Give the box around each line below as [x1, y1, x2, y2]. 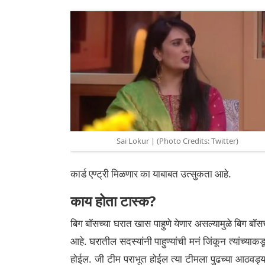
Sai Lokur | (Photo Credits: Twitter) [116, 135, 238, 147]
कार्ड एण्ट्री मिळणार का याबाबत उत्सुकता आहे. [70, 167, 231, 180]
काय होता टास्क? [70, 191, 156, 211]
